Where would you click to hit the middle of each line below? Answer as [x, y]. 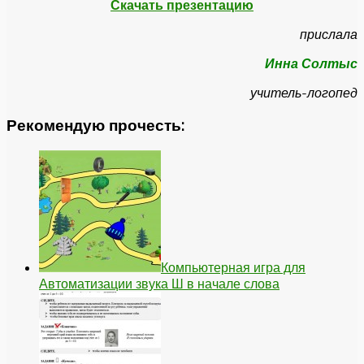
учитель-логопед [304, 92]
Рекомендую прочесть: [95, 126]
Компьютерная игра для [233, 268]
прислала [329, 34]
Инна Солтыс [311, 63]
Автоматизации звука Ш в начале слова [159, 284]
